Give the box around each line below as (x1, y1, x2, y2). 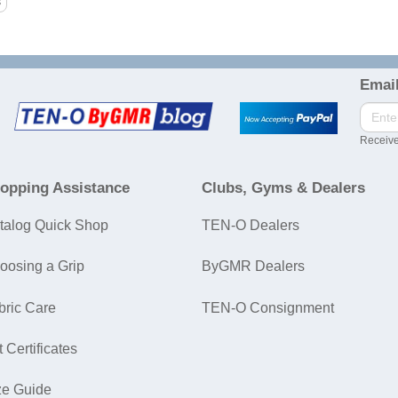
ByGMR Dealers (202, 259, 305, 275)
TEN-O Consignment (202, 299, 334, 315)
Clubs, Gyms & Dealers (202, 179, 365, 197)
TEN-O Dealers (202, 218, 299, 234)
